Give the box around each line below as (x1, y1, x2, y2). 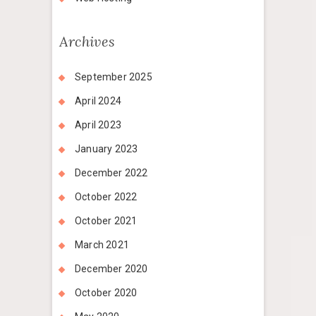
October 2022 (75, 191, 138, 203)
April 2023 (75, 119, 121, 131)
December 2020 (75, 263, 148, 275)
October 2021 (75, 215, 138, 227)
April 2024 (75, 95, 121, 107)
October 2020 (75, 287, 138, 299)
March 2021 (75, 239, 129, 251)
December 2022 (75, 167, 148, 179)
